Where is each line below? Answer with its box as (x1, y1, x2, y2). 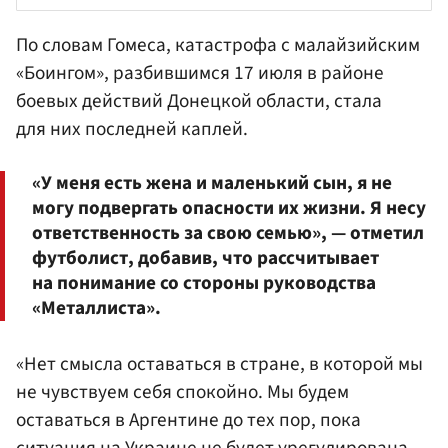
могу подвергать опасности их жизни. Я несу (32, 194, 426, 223)
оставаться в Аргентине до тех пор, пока (16, 406, 361, 435)
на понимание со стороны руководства (32, 269, 376, 298)
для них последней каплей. (16, 114, 248, 143)
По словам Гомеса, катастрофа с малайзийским (16, 30, 420, 59)
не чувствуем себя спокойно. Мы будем (16, 378, 349, 407)
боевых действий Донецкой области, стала (16, 86, 382, 115)
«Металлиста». (32, 294, 161, 323)
